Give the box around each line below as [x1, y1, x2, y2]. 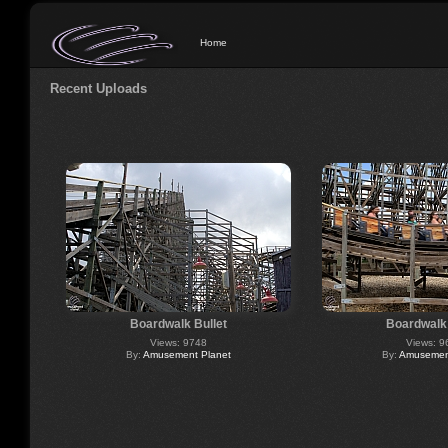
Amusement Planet [142, 348, 231, 360]
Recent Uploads [50, 80, 147, 96]
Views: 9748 [149, 336, 207, 348]
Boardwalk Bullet [129, 316, 227, 331]
